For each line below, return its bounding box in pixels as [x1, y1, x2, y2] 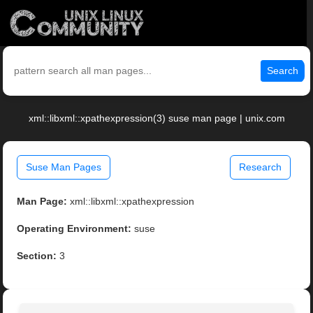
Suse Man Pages [26, 161, 102, 173]
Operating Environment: [17, 223, 132, 235]
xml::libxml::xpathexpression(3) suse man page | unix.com [28, 112, 285, 124]
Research [238, 161, 282, 173]
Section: [17, 250, 57, 262]
